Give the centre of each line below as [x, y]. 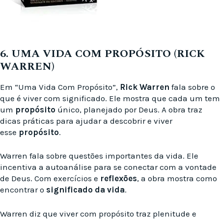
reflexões [119, 179]
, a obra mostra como [177, 179]
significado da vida [85, 190]
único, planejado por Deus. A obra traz [129, 109]
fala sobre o [192, 87]
